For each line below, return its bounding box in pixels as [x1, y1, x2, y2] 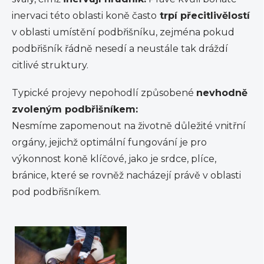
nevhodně [196, 87, 247, 99]
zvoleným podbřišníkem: [12, 104, 141, 115]
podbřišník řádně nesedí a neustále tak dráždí [12, 43, 228, 55]
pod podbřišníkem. [12, 186, 101, 198]
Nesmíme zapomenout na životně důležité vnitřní [12, 120, 246, 132]
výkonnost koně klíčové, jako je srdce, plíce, [12, 153, 216, 165]
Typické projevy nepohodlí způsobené [12, 87, 196, 99]
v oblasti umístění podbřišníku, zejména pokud [12, 27, 235, 38]
